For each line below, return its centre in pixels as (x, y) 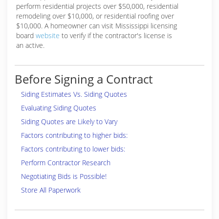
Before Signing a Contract (84, 79)
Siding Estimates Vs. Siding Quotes (74, 94)
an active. (30, 45)
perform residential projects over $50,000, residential (97, 6)
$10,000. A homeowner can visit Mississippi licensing (97, 26)
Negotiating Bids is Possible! (64, 176)
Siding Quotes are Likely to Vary (69, 121)
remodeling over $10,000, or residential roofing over (95, 16)
